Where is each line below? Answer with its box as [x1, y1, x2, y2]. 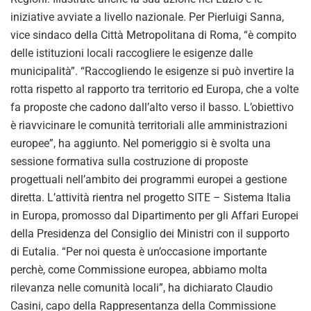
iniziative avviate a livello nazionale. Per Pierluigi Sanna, [10, 10, 284, 24]
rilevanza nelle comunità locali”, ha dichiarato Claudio [10, 280, 273, 294]
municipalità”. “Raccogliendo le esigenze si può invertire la [10, 64, 294, 78]
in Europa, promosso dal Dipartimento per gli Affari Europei [10, 208, 299, 222]
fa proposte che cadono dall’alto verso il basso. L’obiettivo [10, 100, 294, 114]
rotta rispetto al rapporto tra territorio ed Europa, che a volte [10, 82, 299, 96]
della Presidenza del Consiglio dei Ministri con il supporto [10, 226, 289, 240]
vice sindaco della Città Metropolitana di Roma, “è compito [10, 28, 296, 42]
